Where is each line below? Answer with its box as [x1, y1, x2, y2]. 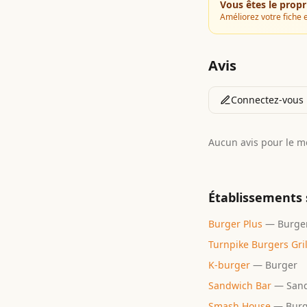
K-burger [208, 258, 250, 271]
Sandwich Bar [208, 279, 271, 292]
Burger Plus [208, 217, 262, 230]
